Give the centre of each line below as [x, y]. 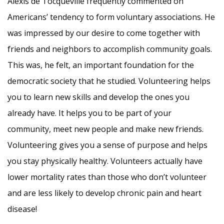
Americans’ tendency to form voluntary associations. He [111, 17]
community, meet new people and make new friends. [105, 129]
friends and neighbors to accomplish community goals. [110, 49]
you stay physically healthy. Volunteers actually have [105, 161]
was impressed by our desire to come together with [104, 33]
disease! [22, 209]
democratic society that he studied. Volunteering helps [109, 81]
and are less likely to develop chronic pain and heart [104, 193]
